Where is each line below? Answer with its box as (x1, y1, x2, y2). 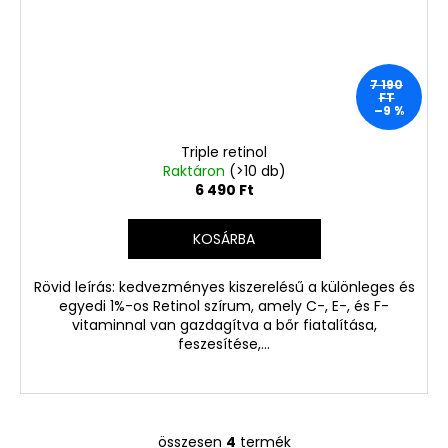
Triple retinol (181, 142, 267, 163)
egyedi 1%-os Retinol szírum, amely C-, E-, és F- (59, 296, 389, 317)
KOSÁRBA (193, 229, 255, 250)
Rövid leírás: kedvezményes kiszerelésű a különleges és (33, 277, 415, 298)
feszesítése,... (178, 334, 270, 355)
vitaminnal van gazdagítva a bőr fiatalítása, (71, 315, 377, 336)
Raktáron (162, 161, 229, 182)
